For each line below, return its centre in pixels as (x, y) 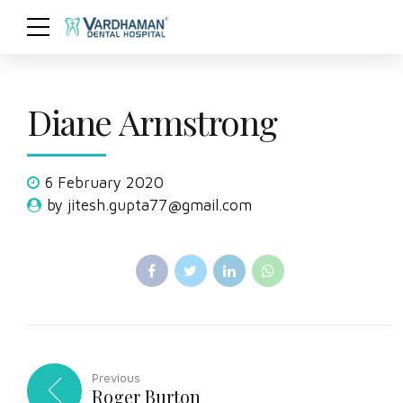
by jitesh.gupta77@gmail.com (149, 206)
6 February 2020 (104, 183)
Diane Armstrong (152, 121)
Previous (116, 378)
